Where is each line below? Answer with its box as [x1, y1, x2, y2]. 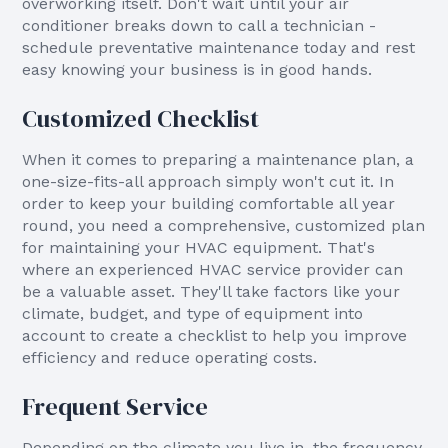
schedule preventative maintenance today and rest [22, 38, 416, 57]
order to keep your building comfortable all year [22, 194, 396, 213]
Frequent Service [22, 390, 209, 423]
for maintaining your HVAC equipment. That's [22, 238, 376, 257]
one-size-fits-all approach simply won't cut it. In [22, 172, 395, 191]
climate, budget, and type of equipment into [22, 304, 364, 323]
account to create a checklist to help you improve [22, 326, 408, 345]
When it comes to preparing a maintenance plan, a [22, 150, 415, 169]
